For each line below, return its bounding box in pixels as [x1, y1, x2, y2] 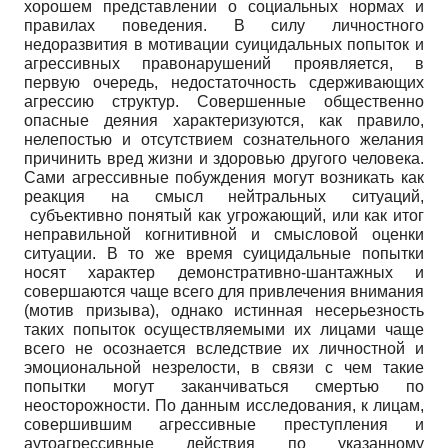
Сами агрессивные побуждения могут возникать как [24, 168, 424, 186]
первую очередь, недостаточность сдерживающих [24, 73, 424, 91]
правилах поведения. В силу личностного [24, 16, 424, 34]
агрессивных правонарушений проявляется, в [24, 54, 424, 72]
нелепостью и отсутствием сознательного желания [24, 130, 424, 148]
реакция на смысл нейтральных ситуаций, [24, 187, 424, 205]
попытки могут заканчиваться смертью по [24, 377, 424, 395]
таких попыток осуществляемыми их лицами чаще [24, 320, 424, 338]
